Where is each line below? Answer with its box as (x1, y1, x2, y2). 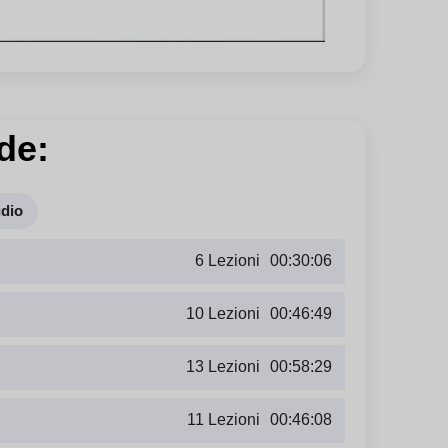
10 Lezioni (186, 305, 260, 323)
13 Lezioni (186, 358, 260, 376)
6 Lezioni (195, 252, 260, 270)
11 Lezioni (187, 411, 260, 429)
